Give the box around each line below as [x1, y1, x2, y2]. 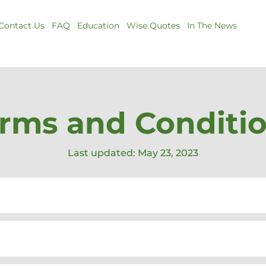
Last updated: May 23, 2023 [68, 147, 198, 159]
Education [77, 20, 120, 31]
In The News [187, 20, 237, 31]
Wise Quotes [126, 20, 180, 31]
